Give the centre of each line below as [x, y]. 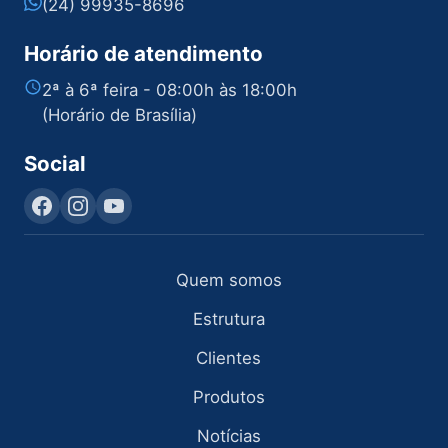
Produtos [228, 397]
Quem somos [228, 280]
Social [55, 164]
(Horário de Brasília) [119, 115]
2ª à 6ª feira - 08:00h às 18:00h [169, 90]
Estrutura [228, 319]
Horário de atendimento [143, 54]
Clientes [229, 358]
